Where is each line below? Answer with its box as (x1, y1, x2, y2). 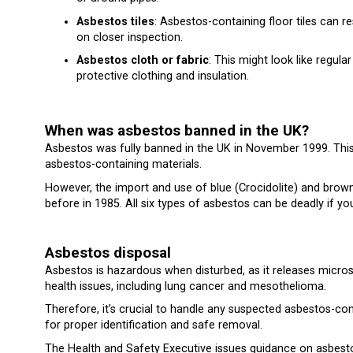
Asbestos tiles (76, 14, 154, 28)
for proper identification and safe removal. (45, 318, 262, 333)
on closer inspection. (76, 30, 183, 44)
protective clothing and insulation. (76, 69, 249, 84)
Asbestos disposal (45, 243, 171, 262)
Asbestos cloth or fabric (76, 54, 209, 68)
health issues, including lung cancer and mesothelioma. (45, 279, 326, 293)
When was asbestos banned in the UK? (45, 122, 309, 139)
